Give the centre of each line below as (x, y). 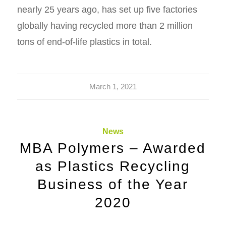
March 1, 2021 (113, 87)
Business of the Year (113, 184)
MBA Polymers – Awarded (113, 148)
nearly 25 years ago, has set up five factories (107, 9)
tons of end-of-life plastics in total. (87, 42)
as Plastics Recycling (113, 166)
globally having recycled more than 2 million (105, 25)
